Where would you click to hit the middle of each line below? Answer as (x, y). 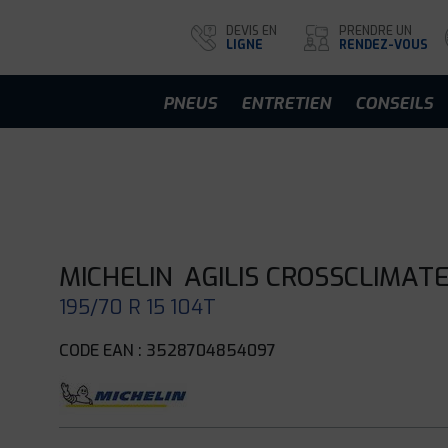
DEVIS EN (251, 30)
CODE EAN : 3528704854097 (168, 350)
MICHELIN (116, 277)
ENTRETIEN (286, 103)
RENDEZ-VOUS (383, 44)
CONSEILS (394, 103)
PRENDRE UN (375, 30)
